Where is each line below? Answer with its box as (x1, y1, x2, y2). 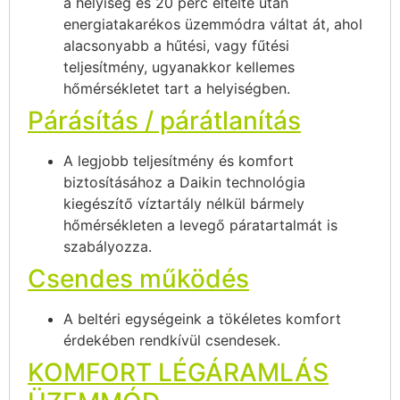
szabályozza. (63, 237, 152, 256)
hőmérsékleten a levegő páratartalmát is (63, 216, 337, 235)
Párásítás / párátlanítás (28, 105, 301, 137)
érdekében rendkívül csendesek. (63, 331, 280, 350)
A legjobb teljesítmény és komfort (63, 152, 294, 171)
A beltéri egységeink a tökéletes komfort (63, 310, 341, 329)
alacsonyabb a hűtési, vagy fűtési (63, 37, 289, 55)
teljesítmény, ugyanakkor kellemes (63, 58, 295, 77)
